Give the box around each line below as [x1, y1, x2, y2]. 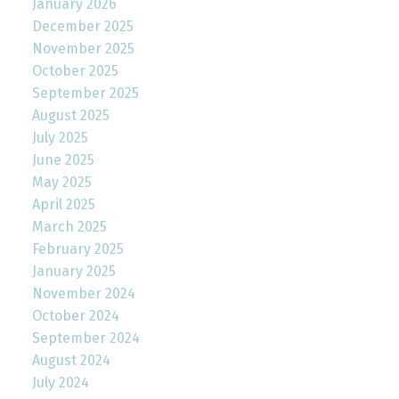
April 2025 [31, 195, 95, 213]
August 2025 [31, 106, 110, 124]
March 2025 [31, 217, 107, 235]
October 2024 [31, 306, 119, 324]
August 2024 [31, 351, 110, 369]
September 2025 [31, 84, 139, 102]
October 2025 [31, 61, 118, 79]
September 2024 [31, 329, 140, 346]
